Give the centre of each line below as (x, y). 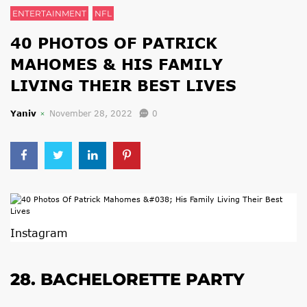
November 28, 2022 (91, 113)
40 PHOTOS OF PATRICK (114, 43)
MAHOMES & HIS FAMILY (116, 64)
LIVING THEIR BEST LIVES (123, 85)
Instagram (39, 233)
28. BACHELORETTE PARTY (127, 279)
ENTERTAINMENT (49, 13)
